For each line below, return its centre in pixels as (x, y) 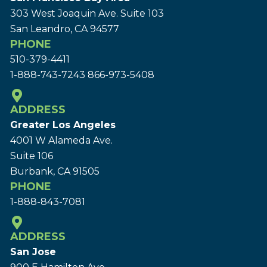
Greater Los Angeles (63, 125)
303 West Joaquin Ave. (65, 14)
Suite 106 (32, 156)
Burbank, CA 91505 (55, 172)
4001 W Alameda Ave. (61, 141)
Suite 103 (142, 14)
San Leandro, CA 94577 (65, 29)
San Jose (33, 252)
